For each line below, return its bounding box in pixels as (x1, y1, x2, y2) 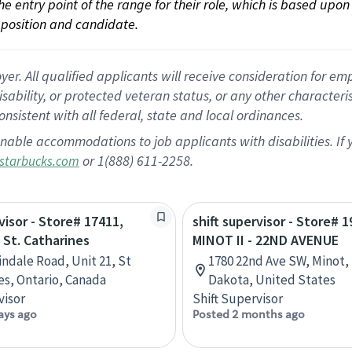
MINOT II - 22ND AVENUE (192, 231, 339, 249)
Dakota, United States (208, 271, 335, 288)
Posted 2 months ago (192, 307, 305, 321)
